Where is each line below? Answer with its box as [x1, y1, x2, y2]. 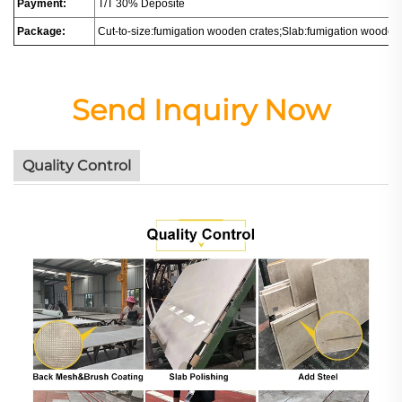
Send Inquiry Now [72, 92, 330, 127]
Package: [17, 24, 66, 38]
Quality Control [22, 156, 131, 174]
